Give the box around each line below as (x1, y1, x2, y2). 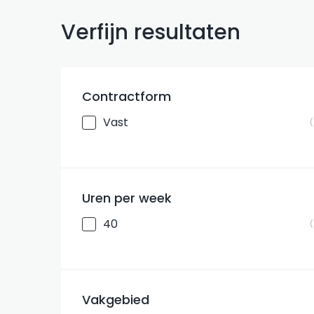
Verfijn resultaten (61, 18, 240, 47)
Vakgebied (82, 291, 149, 308)
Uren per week (82, 189, 172, 207)
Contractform (82, 88, 171, 105)
